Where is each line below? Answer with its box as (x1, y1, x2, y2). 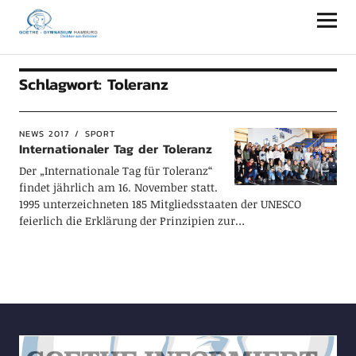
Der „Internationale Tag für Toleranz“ (18, 163, 213, 178)
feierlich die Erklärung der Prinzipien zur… (18, 213, 245, 228)
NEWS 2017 (18, 127, 69, 140)
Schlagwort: (18, 72, 107, 96)
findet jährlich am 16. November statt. (18, 180, 218, 195)
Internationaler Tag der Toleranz (18, 139, 212, 158)
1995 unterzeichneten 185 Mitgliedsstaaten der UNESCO (18, 196, 301, 211)
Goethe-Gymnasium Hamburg (18, 6, 311, 33)
